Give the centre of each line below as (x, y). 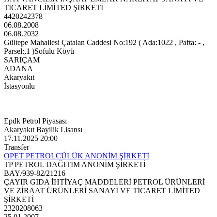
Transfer (16, 147)
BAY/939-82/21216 (35, 173)
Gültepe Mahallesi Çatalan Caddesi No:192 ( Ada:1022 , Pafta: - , (104, 43)
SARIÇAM (22, 60)
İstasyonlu (19, 86)
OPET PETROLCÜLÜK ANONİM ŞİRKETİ (77, 156)
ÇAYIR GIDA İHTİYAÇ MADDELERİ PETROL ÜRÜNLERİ (104, 182)
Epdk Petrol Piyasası (35, 121)
